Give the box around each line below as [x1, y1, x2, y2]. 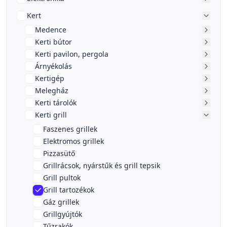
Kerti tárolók [35, 97, 77, 107]
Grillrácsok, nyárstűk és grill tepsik [43, 160, 160, 170]
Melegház [35, 85, 68, 95]
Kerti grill [35, 109, 67, 120]
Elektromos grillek [43, 136, 104, 146]
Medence [35, 24, 66, 34]
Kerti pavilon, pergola [35, 49, 108, 59]
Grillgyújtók [43, 209, 82, 219]
